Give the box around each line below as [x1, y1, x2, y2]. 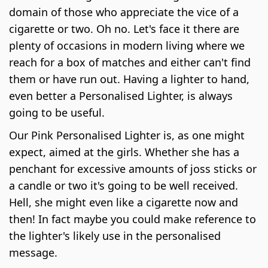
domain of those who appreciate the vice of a [9, 4, 239, 19]
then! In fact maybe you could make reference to [9, 211, 256, 226]
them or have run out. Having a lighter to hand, [9, 71, 249, 86]
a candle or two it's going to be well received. [9, 178, 238, 193]
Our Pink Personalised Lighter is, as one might [9, 127, 245, 142]
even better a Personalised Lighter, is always [9, 88, 233, 103]
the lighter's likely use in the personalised [9, 228, 221, 243]
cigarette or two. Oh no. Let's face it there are [9, 21, 239, 36]
